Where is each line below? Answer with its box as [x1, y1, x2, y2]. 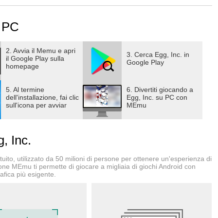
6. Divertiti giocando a [126, 86, 193, 93]
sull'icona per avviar [6, 101, 67, 109]
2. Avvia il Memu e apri [6, 47, 76, 54]
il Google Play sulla [6, 54, 65, 62]
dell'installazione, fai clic [6, 93, 79, 101]
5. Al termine [6, 86, 45, 93]
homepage [6, 62, 39, 70]
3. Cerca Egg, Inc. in [126, 51, 189, 58]
